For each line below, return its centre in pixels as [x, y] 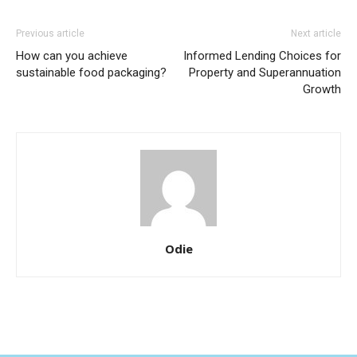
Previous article [50, 33]
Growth [322, 89]
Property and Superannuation [265, 72]
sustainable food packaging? [91, 72]
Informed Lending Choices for [262, 55]
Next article [316, 33]
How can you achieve [72, 55]
